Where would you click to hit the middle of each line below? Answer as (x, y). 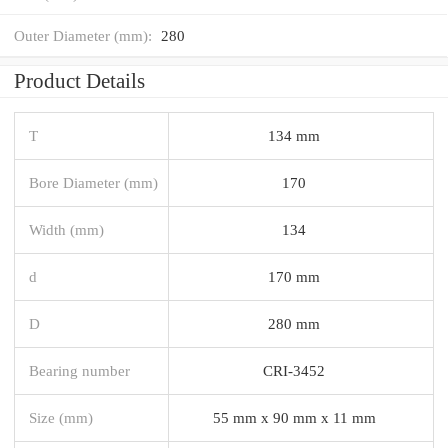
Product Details (79, 80)
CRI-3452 (294, 370)
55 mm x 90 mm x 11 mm (294, 417)
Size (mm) (61, 417)
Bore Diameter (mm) (93, 182)
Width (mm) (66, 229)
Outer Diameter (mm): (83, 35)
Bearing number (79, 370)
